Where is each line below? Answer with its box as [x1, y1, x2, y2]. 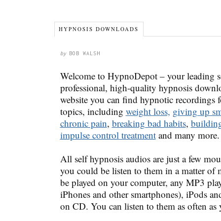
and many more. [155, 128, 220, 141]
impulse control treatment [60, 128, 156, 141]
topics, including [60, 105, 126, 117]
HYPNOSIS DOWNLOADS [59, 25, 139, 33]
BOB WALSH [69, 50, 100, 56]
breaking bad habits [111, 116, 186, 129]
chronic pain [60, 116, 107, 129]
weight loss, [125, 105, 170, 117]
